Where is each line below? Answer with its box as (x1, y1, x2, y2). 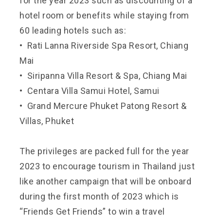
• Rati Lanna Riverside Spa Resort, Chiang (19, 40, 188, 51)
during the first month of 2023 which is (19, 191, 179, 201)
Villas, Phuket (19, 115, 74, 126)
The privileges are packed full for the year (19, 145, 189, 156)
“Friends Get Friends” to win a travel (19, 206, 165, 217)
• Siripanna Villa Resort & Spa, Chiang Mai (19, 70, 187, 81)
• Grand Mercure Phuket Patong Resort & (19, 100, 187, 111)
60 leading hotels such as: (19, 25, 126, 36)
